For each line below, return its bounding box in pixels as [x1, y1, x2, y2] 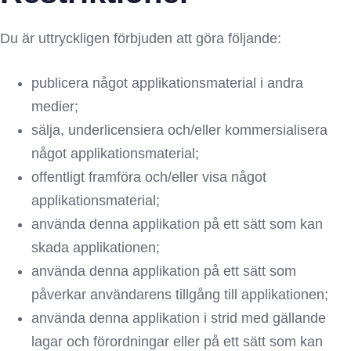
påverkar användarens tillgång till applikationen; [31, 287, 328, 302]
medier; [31, 99, 78, 114]
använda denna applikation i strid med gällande [31, 310, 326, 326]
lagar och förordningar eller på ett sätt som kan [31, 334, 323, 349]
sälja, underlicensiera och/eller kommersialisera [31, 122, 327, 138]
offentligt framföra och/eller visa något [31, 169, 266, 185]
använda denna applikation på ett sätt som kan [31, 216, 323, 232]
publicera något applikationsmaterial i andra [31, 75, 303, 91]
